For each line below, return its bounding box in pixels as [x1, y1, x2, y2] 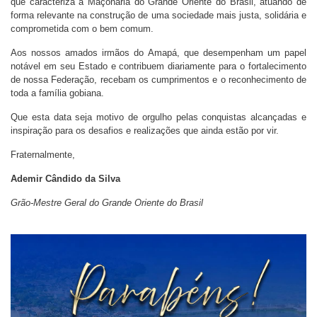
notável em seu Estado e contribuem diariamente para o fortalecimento [11, 61, 306, 71]
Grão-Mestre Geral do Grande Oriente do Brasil [11, 197, 203, 208]
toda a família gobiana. [11, 88, 104, 98]
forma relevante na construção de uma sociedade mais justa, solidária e [11, 10, 306, 21]
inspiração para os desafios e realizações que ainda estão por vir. [11, 125, 279, 136]
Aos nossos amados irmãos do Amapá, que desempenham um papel [11, 47, 306, 58]
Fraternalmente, [11, 149, 75, 160]
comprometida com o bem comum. [11, 23, 154, 34]
